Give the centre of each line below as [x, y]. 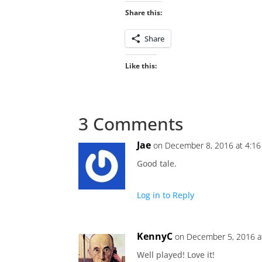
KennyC [155, 236]
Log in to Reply [166, 195]
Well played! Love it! [176, 254]
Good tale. [157, 163]
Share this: [143, 12]
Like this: [141, 65]
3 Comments [131, 123]
